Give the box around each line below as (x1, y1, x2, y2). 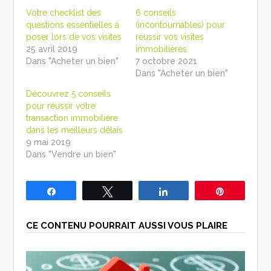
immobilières (135, 44, 187, 54)
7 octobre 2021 (135, 56, 197, 66)
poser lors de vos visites (26, 31, 122, 42)
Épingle (232, 186, 260, 195)
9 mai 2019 (26, 137, 71, 147)
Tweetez (120, 186, 151, 195)
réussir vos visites (135, 31, 204, 42)
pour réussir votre (26, 100, 96, 111)
